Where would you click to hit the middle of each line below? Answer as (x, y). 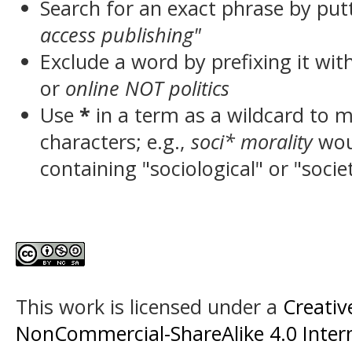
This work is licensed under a (149, 307)
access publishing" (121, 35)
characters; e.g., (116, 141)
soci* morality (252, 141)
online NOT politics (148, 88)
